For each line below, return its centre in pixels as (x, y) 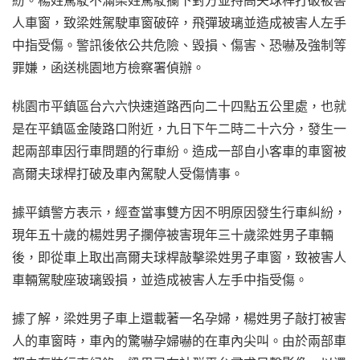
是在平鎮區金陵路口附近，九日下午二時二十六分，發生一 (179, 128)
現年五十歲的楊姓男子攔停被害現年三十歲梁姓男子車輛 (173, 234)
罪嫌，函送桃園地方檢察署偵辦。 (108, 67)
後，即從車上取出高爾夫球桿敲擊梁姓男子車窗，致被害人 (179, 257)
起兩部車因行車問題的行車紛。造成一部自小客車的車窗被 (179, 151)
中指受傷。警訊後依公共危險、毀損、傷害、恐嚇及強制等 (179, 45)
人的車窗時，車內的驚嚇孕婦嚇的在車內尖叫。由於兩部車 (179, 340)
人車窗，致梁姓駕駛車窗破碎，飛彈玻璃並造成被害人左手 (179, 22)
